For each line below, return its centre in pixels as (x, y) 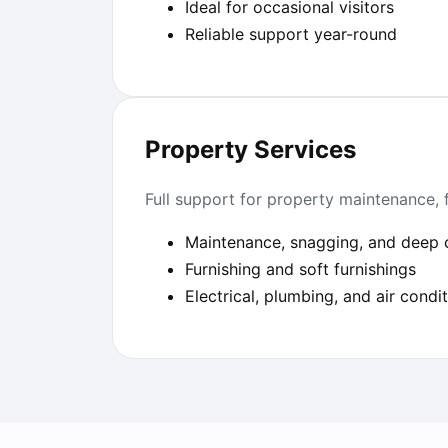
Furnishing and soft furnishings (300, 269)
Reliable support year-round (291, 34)
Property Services (250, 150)
